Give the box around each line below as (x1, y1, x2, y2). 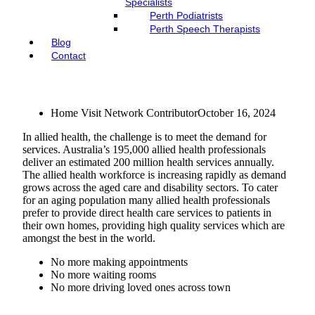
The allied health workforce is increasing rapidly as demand (22, 169, 286, 181)
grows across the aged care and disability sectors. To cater (22, 181, 278, 193)
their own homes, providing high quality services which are (22, 219, 285, 231)
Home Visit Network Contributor (51, 107, 198, 119)
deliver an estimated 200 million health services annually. (22, 156, 274, 168)
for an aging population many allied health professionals (22, 194, 270, 206)
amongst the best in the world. (22, 232, 155, 244)
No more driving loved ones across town (51, 281, 231, 293)
